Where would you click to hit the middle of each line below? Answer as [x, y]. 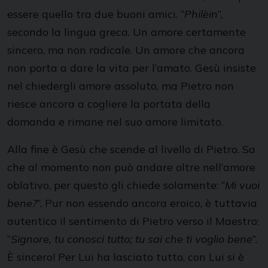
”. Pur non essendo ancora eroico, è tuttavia [147, 203]
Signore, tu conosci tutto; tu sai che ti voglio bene [132, 239]
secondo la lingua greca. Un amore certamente [127, 32]
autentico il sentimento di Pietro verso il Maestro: [133, 221]
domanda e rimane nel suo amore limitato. [115, 122]
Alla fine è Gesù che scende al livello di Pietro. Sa [131, 149]
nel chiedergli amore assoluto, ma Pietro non [121, 86]
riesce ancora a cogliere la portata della [109, 104]
